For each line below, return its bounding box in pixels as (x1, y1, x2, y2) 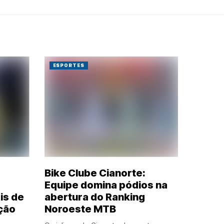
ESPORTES (52, 62, 84, 68)
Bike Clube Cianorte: (44, 166, 145, 179)
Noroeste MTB (44, 202, 116, 215)
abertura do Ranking (44, 190, 145, 203)
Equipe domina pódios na (44, 178, 167, 191)
